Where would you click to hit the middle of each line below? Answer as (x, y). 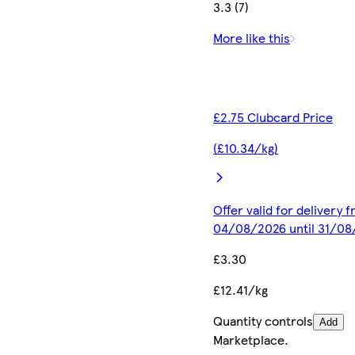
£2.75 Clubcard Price (273, 116)
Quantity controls (263, 320)
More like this (252, 37)
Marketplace (249, 339)
